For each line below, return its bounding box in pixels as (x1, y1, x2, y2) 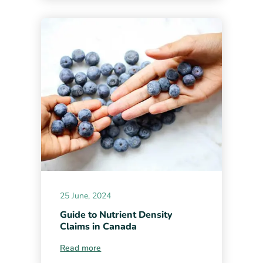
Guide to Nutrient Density (60, 208, 173, 221)
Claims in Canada (60, 220, 137, 233)
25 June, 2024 (60, 190, 112, 201)
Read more (60, 242, 102, 254)
